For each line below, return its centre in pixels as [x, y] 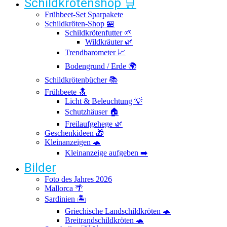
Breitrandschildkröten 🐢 [104, 220]
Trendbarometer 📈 [95, 52]
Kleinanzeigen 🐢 [73, 142]
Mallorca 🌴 [64, 188]
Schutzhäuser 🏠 [92, 112]
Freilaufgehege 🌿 [94, 124]
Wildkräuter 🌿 [109, 42]
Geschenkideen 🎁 [74, 133]
